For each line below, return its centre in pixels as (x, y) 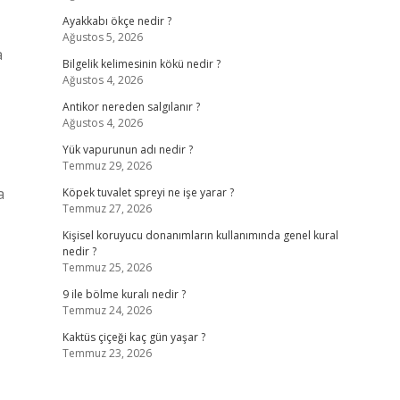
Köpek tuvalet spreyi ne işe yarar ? (148, 192)
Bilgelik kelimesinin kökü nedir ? (141, 64)
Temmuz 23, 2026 (107, 353)
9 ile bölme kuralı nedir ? (124, 294)
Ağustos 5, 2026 (102, 37)
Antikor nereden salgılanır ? (131, 107)
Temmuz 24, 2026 (107, 310)
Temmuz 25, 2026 (107, 267)
